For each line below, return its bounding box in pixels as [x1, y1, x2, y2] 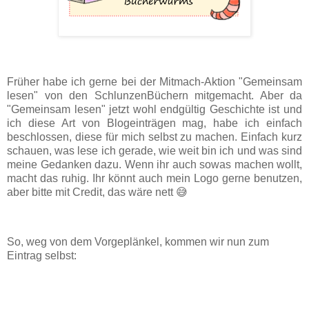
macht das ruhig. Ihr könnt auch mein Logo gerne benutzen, [7, 172, 302, 185]
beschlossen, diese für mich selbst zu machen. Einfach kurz [7, 131, 302, 143]
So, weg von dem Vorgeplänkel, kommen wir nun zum [7, 236, 269, 248]
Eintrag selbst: [7, 250, 77, 262]
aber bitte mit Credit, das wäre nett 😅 [7, 186, 188, 199]
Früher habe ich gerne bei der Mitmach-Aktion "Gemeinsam [7, 76, 302, 88]
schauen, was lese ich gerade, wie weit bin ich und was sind [7, 145, 302, 157]
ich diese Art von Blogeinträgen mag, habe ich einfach [7, 117, 302, 130]
